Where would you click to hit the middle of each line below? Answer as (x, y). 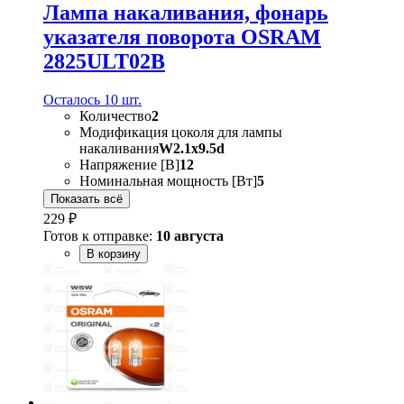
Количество (115, 115)
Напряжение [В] (129, 164)
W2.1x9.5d (192, 148)
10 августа (190, 235)
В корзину (114, 253)
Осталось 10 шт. (92, 99)
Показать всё (87, 198)
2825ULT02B (104, 62)
